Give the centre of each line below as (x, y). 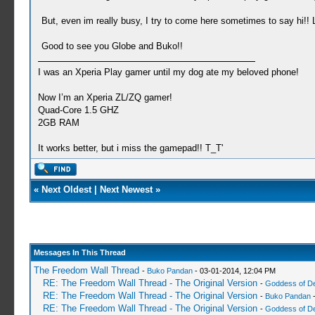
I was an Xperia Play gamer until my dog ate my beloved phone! (168, 72)
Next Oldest (66, 189)
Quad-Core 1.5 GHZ (78, 110)
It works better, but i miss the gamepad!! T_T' (130, 148)
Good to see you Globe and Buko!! (112, 46)
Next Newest (126, 189)
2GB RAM (58, 123)
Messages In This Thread (79, 252)
